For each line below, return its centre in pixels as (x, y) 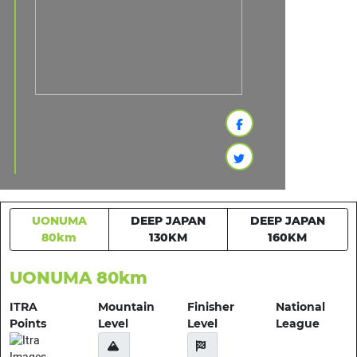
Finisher (210, 307)
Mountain (126, 307)
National (300, 307)
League (298, 324)
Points (27, 324)
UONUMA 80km (78, 278)
